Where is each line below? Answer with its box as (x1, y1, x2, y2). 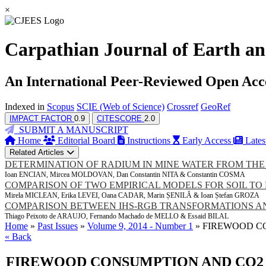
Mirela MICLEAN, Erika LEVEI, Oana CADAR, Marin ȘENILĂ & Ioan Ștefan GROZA (5, 191, 259, 199)
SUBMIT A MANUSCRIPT (14, 124, 128, 135)
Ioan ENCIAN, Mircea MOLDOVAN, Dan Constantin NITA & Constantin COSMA (5, 170, 245, 179)
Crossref (167, 101, 198, 112)
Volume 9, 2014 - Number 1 (87, 220, 193, 231)
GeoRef (201, 101, 230, 112)
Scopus (47, 101, 74, 112)
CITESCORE (97, 113, 144, 123)
